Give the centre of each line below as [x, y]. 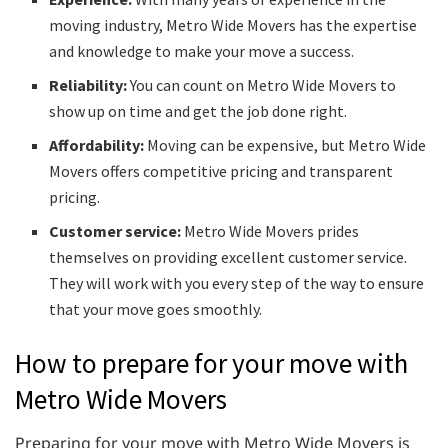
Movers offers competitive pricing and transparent [221, 171]
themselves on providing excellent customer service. [228, 257]
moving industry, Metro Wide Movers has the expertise [233, 25]
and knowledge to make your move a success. [202, 51]
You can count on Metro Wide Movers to [263, 85]
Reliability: [90, 85]
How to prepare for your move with [211, 362]
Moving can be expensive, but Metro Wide [287, 145]
